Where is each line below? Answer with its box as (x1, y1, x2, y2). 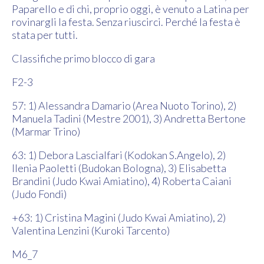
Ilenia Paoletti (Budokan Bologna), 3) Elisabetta (12, 161, 226, 175)
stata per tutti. (12, 28, 78, 42)
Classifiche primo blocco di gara (12, 52, 155, 65)
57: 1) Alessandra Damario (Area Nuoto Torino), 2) (12, 99, 236, 113)
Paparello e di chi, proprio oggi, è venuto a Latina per (12, 2, 249, 16)
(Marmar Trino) (12, 125, 80, 138)
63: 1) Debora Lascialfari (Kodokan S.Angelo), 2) (12, 148, 226, 162)
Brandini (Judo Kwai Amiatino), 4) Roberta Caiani (12, 174, 232, 188)
